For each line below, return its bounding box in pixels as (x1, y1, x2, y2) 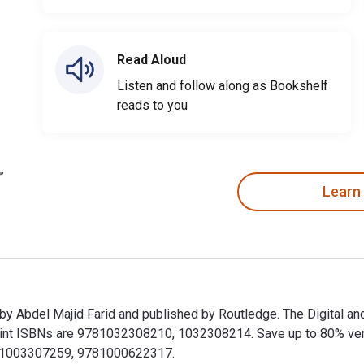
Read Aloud (117, 51, 186, 67)
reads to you (117, 97, 188, 113)
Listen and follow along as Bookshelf (117, 77, 328, 93)
